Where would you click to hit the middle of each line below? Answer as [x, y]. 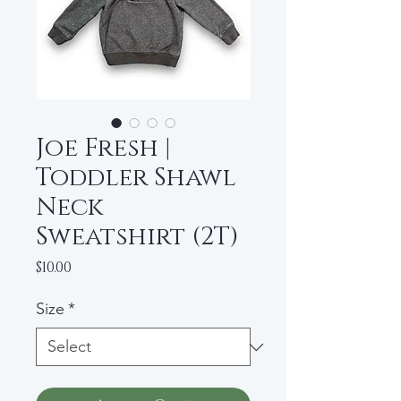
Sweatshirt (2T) [137, 237]
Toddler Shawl [136, 178]
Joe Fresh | [103, 148]
